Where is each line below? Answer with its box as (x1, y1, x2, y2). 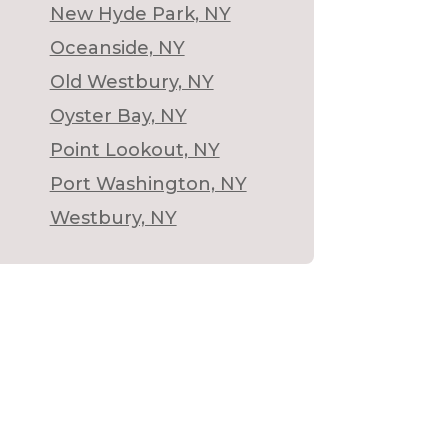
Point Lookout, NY (49, 138, 220, 161)
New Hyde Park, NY (49, 2, 231, 25)
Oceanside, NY (49, 36, 185, 59)
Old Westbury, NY (49, 70, 214, 93)
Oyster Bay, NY (49, 104, 187, 127)
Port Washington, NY (49, 172, 247, 195)
